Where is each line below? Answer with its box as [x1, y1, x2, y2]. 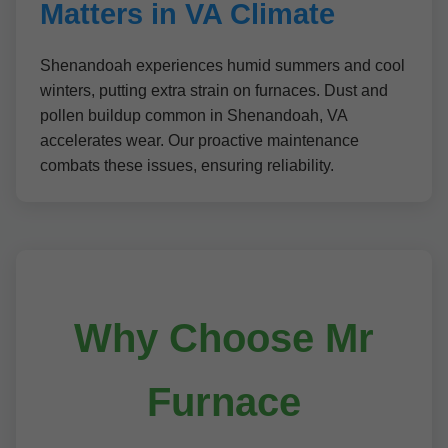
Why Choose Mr [74, 316, 374, 360]
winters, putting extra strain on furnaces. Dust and [40, 82, 388, 99]
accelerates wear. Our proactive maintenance [40, 132, 359, 149]
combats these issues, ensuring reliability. [40, 157, 334, 174]
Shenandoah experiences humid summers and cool [40, 57, 405, 74]
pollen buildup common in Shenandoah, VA [40, 107, 347, 124]
